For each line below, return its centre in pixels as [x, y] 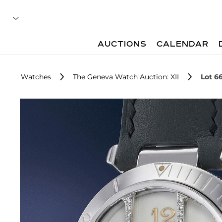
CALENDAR [183, 45]
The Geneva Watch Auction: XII [126, 77]
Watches [36, 77]
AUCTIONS [122, 45]
